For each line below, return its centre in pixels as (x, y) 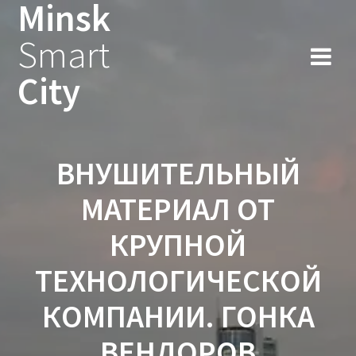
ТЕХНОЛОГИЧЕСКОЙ (178, 280)
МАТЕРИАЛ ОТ (178, 209)
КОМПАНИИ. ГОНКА (178, 316)
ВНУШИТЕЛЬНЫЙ (178, 173)
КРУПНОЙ (178, 244)
